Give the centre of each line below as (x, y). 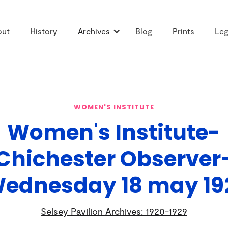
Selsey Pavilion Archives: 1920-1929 (114, 211)
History (44, 31)
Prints (183, 31)
